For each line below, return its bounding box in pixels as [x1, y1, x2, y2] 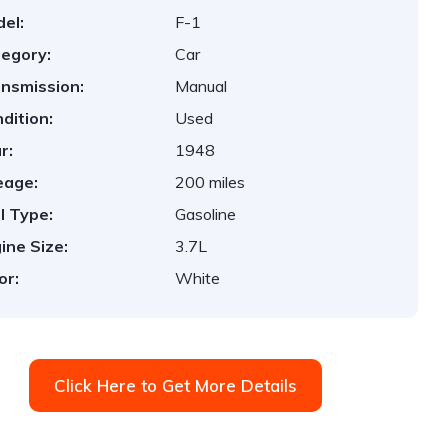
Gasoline [175, 204, 237, 224]
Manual [175, 76, 228, 96]
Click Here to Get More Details [53, 375, 297, 396]
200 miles [175, 172, 246, 192]
